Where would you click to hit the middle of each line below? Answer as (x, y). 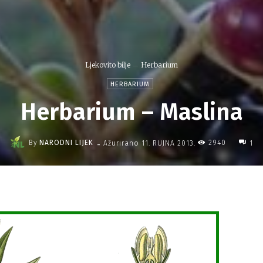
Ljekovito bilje (108, 65)
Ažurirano (121, 143)
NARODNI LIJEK (66, 143)
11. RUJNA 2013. (168, 143)
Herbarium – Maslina (131, 112)
